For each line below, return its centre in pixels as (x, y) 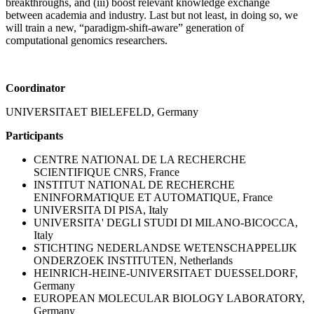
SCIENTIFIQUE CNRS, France (107, 172)
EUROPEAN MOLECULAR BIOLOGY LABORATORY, (169, 298)
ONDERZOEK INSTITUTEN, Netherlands (133, 260)
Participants (34, 135)
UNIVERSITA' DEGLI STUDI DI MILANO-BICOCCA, (166, 222)
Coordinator (35, 88)
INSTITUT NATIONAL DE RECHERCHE (134, 184)
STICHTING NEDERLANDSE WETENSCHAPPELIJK (165, 247)
